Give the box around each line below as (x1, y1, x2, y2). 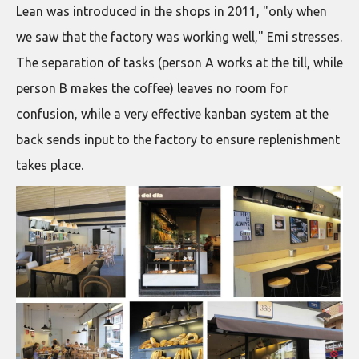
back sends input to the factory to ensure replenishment (16, 131, 340, 147)
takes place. (16, 157, 83, 172)
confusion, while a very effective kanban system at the (16, 106, 329, 121)
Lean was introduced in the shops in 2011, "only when (16, 3, 327, 18)
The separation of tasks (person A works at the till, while (16, 54, 343, 70)
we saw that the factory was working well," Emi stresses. (16, 29, 342, 44)
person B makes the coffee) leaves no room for (16, 80, 288, 95)
